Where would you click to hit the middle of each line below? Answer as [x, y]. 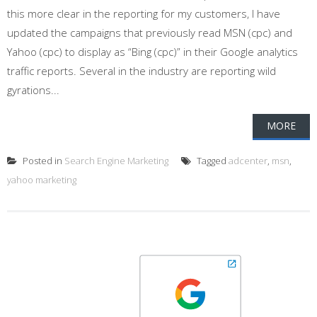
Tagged [212, 161]
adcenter [248, 161]
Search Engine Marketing [116, 161]
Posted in [42, 161]
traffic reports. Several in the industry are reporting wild [142, 71]
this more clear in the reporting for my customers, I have [144, 13]
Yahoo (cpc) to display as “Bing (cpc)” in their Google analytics [152, 52]
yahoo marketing [42, 180]
